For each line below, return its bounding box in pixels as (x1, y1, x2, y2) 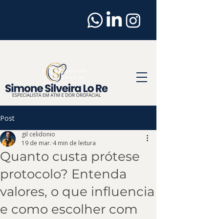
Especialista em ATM (43, 68, 87, 74)
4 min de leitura (53, 139, 96, 147)
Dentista (60, 10, 91, 19)
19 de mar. (22, 139, 51, 147)
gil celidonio (22, 130, 55, 138)
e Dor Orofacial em (43, 74, 84, 80)
